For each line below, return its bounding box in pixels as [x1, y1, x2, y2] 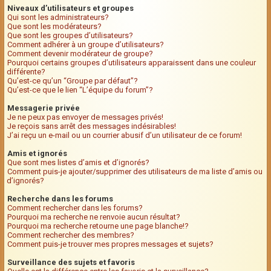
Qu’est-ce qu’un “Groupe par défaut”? [7, 76, 138, 85]
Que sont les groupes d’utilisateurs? [7, 31, 133, 40]
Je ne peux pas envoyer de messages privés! [7, 113, 163, 122]
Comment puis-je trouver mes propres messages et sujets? [7, 240, 214, 249]
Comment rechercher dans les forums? [7, 203, 143, 212]
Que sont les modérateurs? [7, 22, 102, 31]
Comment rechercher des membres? [7, 230, 134, 240]
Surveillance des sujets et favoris [7, 258, 135, 267]
